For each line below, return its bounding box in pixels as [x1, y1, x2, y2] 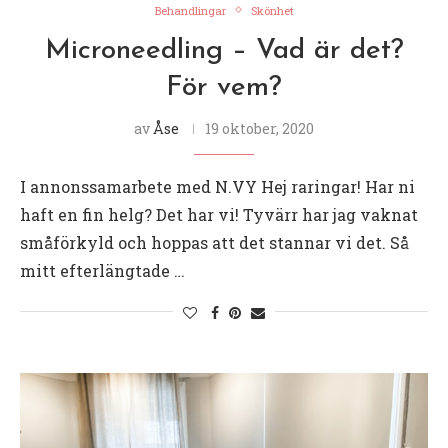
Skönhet [250, 2, 294, 18]
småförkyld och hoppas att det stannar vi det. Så [20, 231, 409, 253]
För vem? [166, 73, 282, 102]
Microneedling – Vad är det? [44, 36, 404, 65]
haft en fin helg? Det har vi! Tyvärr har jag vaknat [20, 203, 418, 225]
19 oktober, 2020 [205, 118, 314, 138]
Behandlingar [154, 2, 226, 18]
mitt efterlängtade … [20, 259, 185, 281]
